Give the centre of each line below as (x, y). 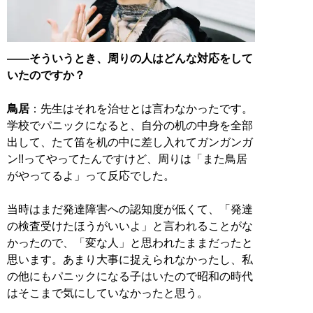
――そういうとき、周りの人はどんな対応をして (130, 59)
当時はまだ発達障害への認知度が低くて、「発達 (130, 210)
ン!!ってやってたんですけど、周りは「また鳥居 (127, 159)
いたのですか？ (46, 75)
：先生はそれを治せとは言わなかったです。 (141, 109)
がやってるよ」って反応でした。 (91, 176)
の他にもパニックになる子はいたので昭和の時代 (130, 277)
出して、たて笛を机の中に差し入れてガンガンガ (130, 143)
